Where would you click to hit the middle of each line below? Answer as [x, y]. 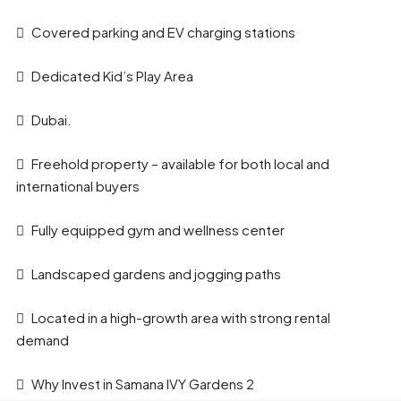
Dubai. [51, 120]
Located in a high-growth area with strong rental [180, 318]
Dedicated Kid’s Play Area [112, 76]
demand [42, 340]
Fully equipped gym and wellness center [158, 230]
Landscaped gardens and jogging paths [156, 274]
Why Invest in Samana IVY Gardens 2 [142, 384]
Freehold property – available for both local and [180, 164]
